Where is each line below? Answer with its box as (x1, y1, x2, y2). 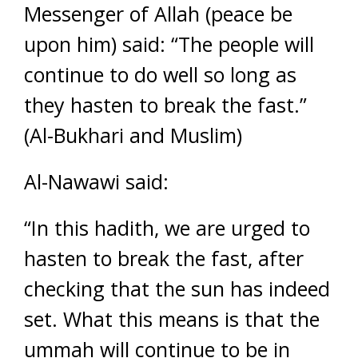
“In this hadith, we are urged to (24, 214, 310, 241)
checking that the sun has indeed (24, 275, 330, 302)
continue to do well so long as (24, 61, 296, 88)
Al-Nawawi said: (24, 168, 169, 195)
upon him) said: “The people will (24, 30, 314, 58)
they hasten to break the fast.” (24, 91, 312, 118)
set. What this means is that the (24, 305, 320, 332)
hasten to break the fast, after (24, 245, 304, 272)
